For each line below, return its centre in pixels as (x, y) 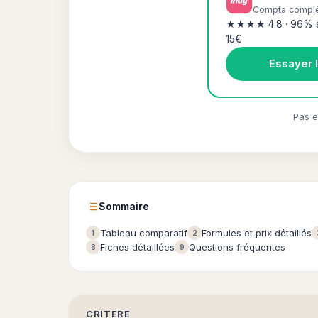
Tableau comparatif (144, 233)
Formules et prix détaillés (257, 233)
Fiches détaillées (137, 247)
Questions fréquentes (237, 247)
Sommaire (124, 206)
